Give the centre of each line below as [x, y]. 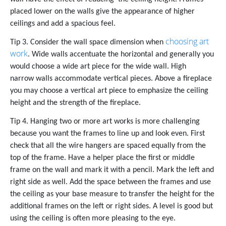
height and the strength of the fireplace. [76, 103]
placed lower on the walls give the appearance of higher [102, 11]
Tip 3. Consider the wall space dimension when [88, 43]
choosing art [187, 42]
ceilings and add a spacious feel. [63, 23]
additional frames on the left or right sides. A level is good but [111, 207]
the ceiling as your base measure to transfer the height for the [112, 194]
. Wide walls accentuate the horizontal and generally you [121, 55]
